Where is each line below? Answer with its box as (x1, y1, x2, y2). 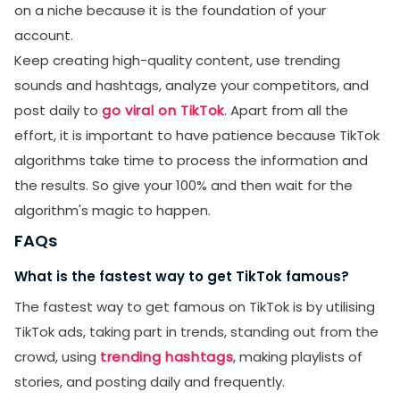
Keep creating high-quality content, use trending (14, 51, 340, 70)
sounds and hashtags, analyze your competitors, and (14, 76, 369, 95)
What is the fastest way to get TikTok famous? (14, 267, 349, 286)
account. (14, 26, 73, 45)
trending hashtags (100, 347, 234, 366)
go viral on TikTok (102, 101, 224, 120)
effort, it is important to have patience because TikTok (14, 126, 379, 145)
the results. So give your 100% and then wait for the (14, 176, 353, 195)
